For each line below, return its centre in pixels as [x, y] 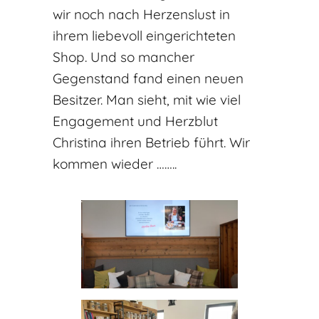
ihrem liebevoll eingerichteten [144, 36]
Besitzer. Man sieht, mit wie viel [147, 100]
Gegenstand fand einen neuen [148, 79]
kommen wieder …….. [115, 164]
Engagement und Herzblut [135, 121]
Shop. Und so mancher [124, 57]
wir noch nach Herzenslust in [141, 15]
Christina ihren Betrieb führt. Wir [151, 143]
